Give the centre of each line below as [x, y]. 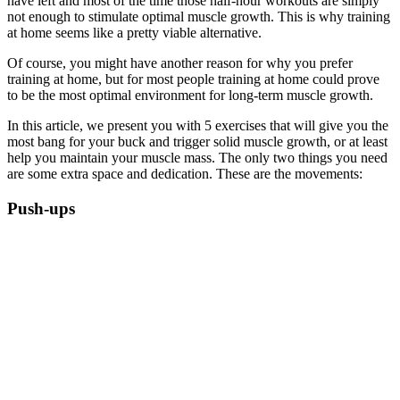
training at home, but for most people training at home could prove [193, 79]
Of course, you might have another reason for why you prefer [180, 63]
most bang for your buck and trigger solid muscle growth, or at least [197, 142]
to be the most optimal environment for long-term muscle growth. [190, 96]
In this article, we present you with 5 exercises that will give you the [198, 126]
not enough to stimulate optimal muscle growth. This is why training [199, 17]
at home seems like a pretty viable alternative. [134, 33]
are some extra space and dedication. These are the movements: [185, 174]
